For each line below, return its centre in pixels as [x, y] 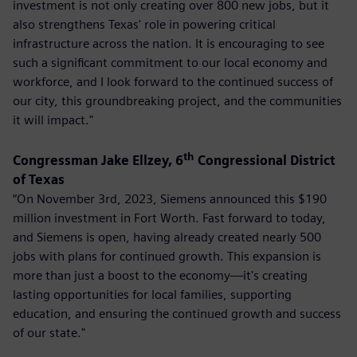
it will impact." [53, 120]
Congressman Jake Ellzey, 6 [98, 161]
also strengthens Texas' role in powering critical [144, 24]
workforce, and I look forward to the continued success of [173, 81]
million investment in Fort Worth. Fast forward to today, [169, 218]
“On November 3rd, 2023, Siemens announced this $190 [170, 199]
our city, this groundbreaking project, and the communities [177, 100]
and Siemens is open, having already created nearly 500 [167, 237]
